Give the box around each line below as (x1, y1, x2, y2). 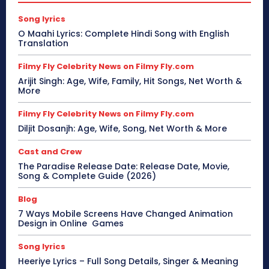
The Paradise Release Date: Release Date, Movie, (18, 160, 229, 173)
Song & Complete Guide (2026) (18, 170, 156, 183)
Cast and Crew (18, 146, 82, 158)
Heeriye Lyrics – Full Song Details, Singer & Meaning (18, 255, 238, 268)
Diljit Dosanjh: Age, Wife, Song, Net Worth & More (18, 122, 227, 135)
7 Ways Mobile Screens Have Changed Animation (18, 208, 233, 220)
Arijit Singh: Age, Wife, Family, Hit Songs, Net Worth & (18, 75, 242, 88)
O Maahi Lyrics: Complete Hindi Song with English (18, 28, 229, 40)
